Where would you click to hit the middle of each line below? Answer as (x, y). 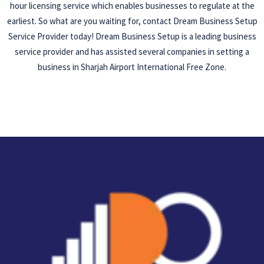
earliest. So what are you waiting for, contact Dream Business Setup (132, 21)
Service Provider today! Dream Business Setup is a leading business (132, 37)
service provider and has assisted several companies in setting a (132, 52)
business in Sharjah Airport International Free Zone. (132, 67)
